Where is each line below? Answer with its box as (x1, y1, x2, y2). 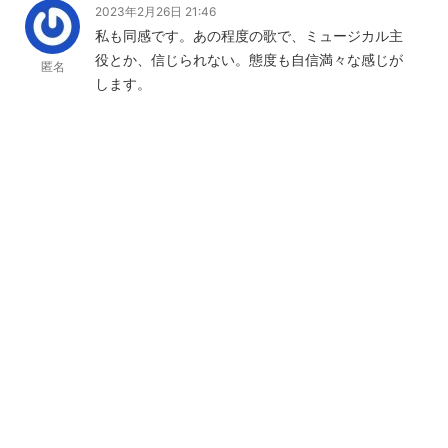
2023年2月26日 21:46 (95, 4, 216, 20)
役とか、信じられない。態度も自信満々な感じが (95, 51, 403, 69)
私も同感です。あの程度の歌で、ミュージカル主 (95, 27, 403, 45)
